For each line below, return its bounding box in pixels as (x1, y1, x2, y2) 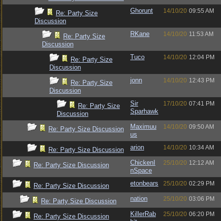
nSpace (130, 167, 152, 174)
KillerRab (130, 210, 156, 218)
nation (130, 195, 147, 202)
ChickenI (130, 159, 155, 166)
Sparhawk (130, 108, 158, 115)
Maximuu (130, 123, 156, 130)
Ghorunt (130, 7, 153, 14)
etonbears (130, 180, 158, 187)
